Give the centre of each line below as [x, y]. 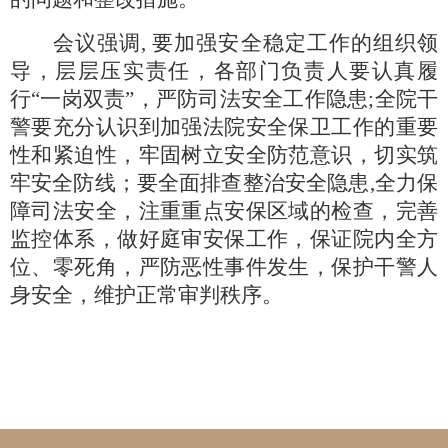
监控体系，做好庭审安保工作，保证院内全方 [224, 239]
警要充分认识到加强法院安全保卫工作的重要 [224, 127]
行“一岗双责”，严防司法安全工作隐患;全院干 [224, 99]
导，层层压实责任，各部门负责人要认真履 [224, 71]
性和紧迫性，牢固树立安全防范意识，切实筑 [224, 155]
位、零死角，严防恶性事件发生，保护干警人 [224, 267]
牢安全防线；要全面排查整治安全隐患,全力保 [224, 183]
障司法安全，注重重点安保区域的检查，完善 [224, 211]
